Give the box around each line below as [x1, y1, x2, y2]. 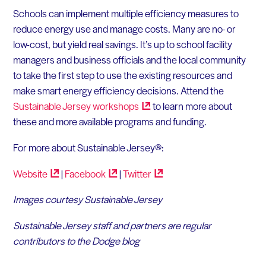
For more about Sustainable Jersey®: [12, 140, 164, 155]
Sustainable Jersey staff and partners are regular [12, 218, 211, 233]
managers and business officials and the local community [12, 52, 246, 67]
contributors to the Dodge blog [12, 233, 140, 248]
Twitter [122, 166, 151, 180]
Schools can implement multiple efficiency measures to [12, 6, 239, 21]
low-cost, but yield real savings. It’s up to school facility [12, 37, 232, 52]
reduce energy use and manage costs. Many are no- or [12, 21, 236, 36]
